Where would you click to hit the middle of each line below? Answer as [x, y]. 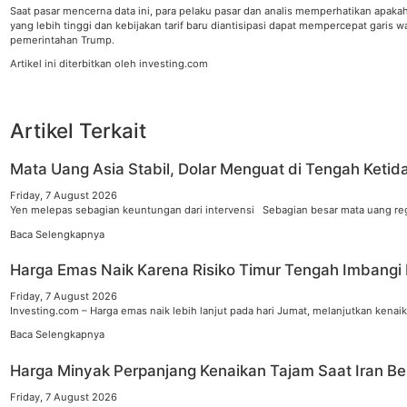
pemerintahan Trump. [63, 40]
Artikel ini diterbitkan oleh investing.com [109, 63]
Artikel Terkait [79, 130]
